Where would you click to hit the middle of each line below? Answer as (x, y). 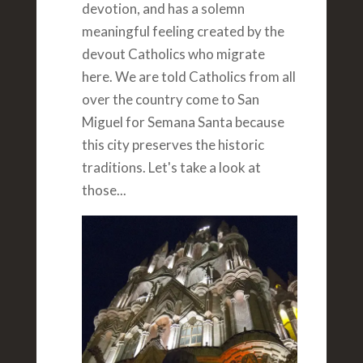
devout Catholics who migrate (173, 53)
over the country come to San (170, 99)
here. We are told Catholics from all (188, 76)
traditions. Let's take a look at (171, 167)
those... (104, 190)
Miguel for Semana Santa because (183, 122)
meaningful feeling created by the (183, 31)
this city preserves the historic (173, 144)
